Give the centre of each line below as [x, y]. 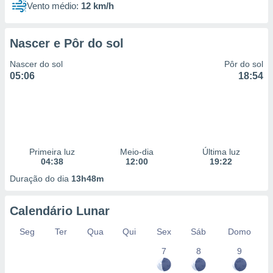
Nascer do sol [36, 64]
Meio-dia [136, 152]
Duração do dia [41, 179]
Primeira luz [52, 152]
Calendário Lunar [60, 211]
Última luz [221, 152]
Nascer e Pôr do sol [67, 43]
